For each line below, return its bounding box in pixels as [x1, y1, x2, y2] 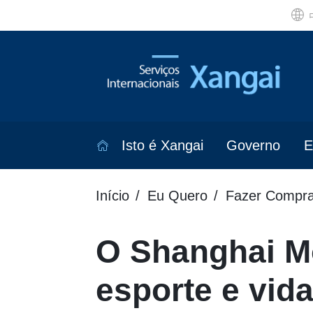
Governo [226, 138, 281, 154]
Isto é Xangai [121, 138, 203, 154]
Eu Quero [147, 188, 208, 204]
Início [96, 188, 129, 204]
